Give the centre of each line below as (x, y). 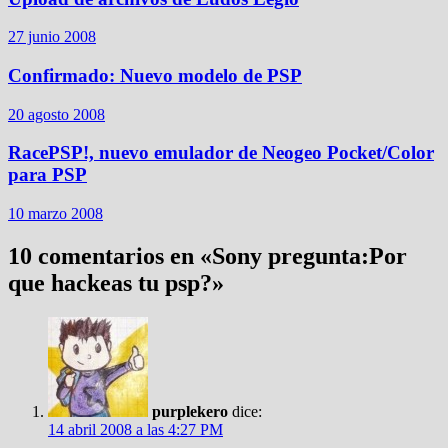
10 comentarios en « (110, 256)
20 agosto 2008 (56, 114)
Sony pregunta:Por (309, 256)
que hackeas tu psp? (110, 283)
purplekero (190, 411)
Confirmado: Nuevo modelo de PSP (155, 76)
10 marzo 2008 (55, 214)
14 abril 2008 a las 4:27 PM (135, 429)
